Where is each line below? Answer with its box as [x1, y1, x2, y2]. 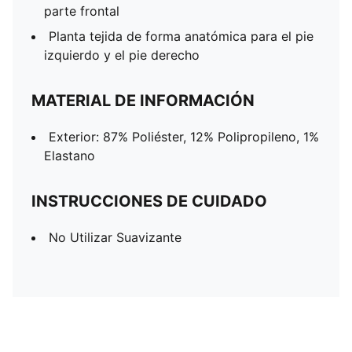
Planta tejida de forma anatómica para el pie [49, 28, 313, 44]
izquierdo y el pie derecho [44, 47, 200, 63]
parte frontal [44, 3, 119, 19]
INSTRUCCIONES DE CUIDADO [31, 192, 267, 211]
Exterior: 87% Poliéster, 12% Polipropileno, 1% [49, 129, 319, 145]
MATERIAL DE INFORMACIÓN [31, 91, 255, 110]
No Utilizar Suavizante [49, 229, 181, 245]
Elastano [44, 148, 95, 163]
